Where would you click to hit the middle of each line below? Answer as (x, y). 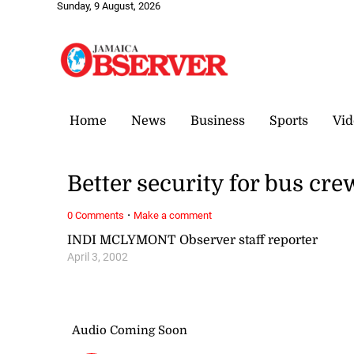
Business (218, 121)
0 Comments (96, 215)
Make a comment (173, 215)
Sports (289, 121)
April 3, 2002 (98, 257)
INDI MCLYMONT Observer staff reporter (193, 240)
